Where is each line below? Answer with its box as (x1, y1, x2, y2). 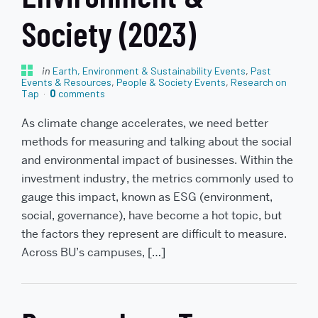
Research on (231, 75, 287, 88)
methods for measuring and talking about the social (21, 134, 292, 150)
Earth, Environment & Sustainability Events (53, 64, 246, 77)
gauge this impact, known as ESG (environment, (21, 190, 273, 205)
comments (56, 87, 105, 99)
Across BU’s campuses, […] (21, 245, 165, 261)
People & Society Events (116, 75, 226, 88)
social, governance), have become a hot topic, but (21, 208, 282, 224)
